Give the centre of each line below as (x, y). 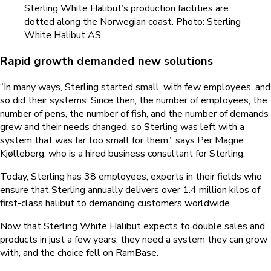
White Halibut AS (63, 35)
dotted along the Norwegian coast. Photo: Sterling (132, 22)
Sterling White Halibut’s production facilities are (126, 9)
